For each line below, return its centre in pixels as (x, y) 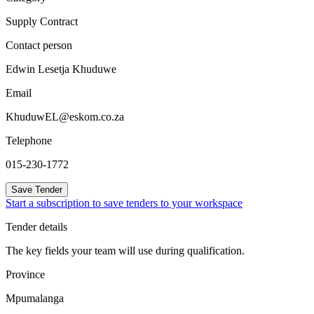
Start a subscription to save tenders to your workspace (124, 203)
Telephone (29, 140)
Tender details (36, 226)
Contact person (39, 45)
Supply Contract (42, 21)
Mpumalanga (35, 298)
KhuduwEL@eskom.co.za (65, 116)
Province (25, 274)
